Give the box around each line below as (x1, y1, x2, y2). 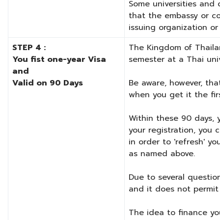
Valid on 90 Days (12, 77, 83, 89)
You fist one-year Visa (12, 54, 106, 66)
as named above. (129, 148, 195, 160)
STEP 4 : (12, 42, 46, 54)
